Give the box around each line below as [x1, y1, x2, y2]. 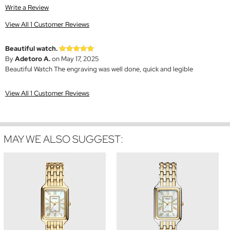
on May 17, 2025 [50, 54, 99, 64]
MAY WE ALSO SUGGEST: [4, 132, 123, 146]
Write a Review [5, 3, 49, 12]
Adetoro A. [15, 54, 50, 64]
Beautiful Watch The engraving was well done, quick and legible [5, 65, 193, 74]
